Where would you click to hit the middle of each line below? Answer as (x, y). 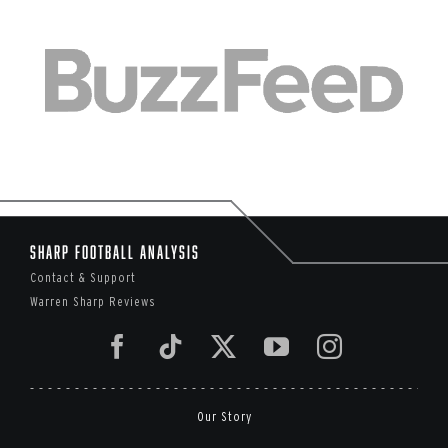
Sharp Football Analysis (115, 252)
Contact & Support (83, 278)
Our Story (224, 417)
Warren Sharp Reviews (93, 302)
